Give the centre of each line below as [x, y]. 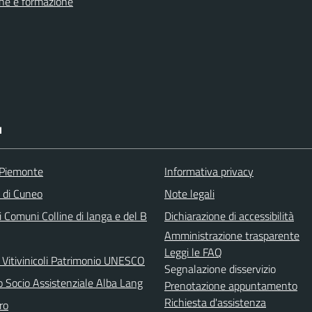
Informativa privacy [209, 171]
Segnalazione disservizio [220, 269]
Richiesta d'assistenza [215, 302]
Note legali [189, 194]
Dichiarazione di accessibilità [229, 216]
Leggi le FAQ [193, 252]
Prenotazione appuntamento [231, 286]
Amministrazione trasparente [232, 235]
